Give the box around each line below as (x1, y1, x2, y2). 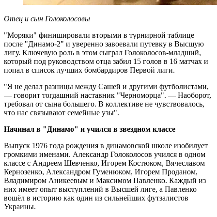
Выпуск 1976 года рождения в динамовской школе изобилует (4, 141, 208, 150)
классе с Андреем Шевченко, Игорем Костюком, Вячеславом (4, 159, 205, 168)
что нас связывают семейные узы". (4, 108, 119, 117)
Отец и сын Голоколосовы (4, 15, 90, 23)
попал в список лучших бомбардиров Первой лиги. (4, 66, 175, 75)
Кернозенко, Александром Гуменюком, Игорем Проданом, (4, 168, 198, 176)
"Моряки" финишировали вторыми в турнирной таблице (4, 31, 194, 40)
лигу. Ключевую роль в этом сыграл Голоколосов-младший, (4, 48, 201, 57)
